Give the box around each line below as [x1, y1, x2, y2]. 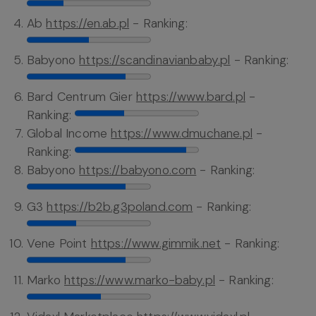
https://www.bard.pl [135, 89, 245, 105]
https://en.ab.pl [46, 16, 130, 32]
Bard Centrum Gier [27, 89, 136, 105]
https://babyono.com [79, 162, 197, 178]
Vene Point [27, 236, 91, 252]
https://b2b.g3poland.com [47, 199, 193, 215]
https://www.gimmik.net [90, 236, 221, 252]
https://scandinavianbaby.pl [79, 52, 231, 68]
